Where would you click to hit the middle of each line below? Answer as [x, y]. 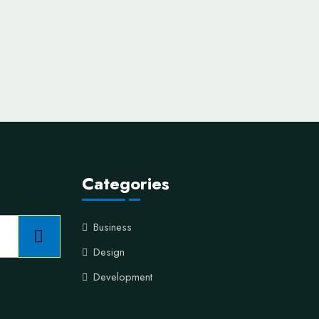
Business [112, 227]
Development [122, 277]
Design [109, 252]
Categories [125, 183]
